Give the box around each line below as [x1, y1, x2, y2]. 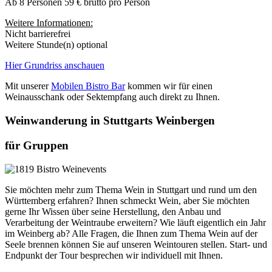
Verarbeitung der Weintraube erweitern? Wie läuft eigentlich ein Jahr [5, 217, 266, 228]
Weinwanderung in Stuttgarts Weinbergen [5, 114, 215, 127]
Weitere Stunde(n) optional [5, 39, 107, 50]
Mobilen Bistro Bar [51, 81, 125, 92]
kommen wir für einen [125, 81, 212, 92]
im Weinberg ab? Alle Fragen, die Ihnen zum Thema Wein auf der [5, 228, 257, 239]
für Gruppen [5, 138, 69, 152]
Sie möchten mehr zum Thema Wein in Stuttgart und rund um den [5, 184, 257, 195]
